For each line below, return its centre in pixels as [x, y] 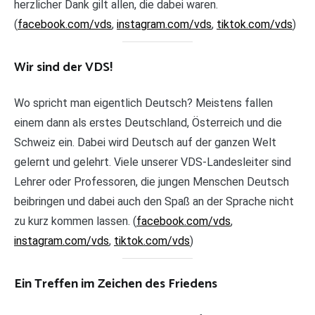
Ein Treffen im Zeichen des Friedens [116, 284]
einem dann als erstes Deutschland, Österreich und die [148, 123]
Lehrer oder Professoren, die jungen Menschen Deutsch [152, 182]
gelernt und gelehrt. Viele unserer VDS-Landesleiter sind [153, 162]
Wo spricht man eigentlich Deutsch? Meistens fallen [143, 103]
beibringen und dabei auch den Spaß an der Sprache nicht [154, 201]
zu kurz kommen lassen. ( [75, 221]
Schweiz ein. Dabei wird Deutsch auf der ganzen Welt [145, 142]
